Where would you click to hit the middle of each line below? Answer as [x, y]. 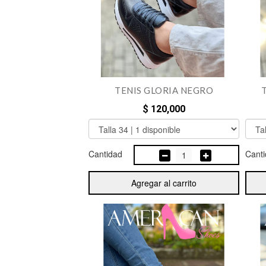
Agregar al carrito [164, 183]
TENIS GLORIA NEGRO [164, 91]
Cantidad [105, 154]
